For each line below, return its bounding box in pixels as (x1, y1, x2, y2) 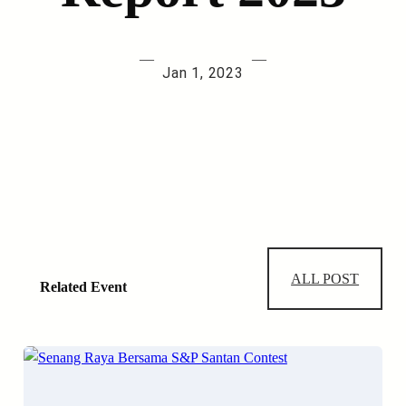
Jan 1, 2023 (162, 64, 244, 82)
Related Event (39, 279, 127, 295)
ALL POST (291, 271, 360, 287)
